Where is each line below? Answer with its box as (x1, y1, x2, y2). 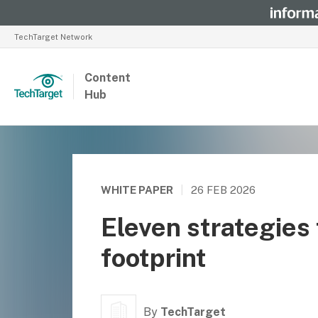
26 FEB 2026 (191, 184, 256, 196)
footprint (101, 243, 207, 273)
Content (84, 71, 131, 84)
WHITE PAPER (101, 184, 173, 196)
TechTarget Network (14, 32, 92, 41)
